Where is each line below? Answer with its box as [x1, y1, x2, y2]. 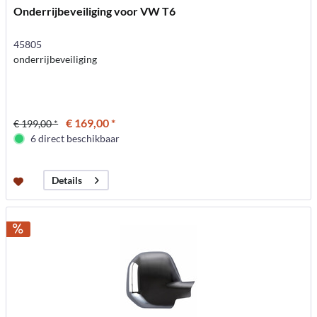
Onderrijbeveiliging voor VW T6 [13, 4, 176, 18]
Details [52, 174, 83, 187]
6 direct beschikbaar [30, 132, 120, 145]
